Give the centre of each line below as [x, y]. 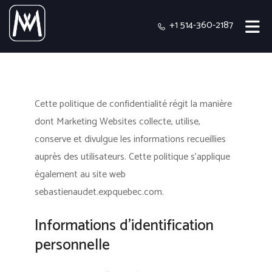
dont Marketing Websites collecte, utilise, [117, 122]
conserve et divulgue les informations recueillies [130, 139]
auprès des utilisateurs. [80, 157]
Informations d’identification [124, 226]
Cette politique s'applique [178, 157]
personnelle [72, 245]
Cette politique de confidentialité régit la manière [133, 104]
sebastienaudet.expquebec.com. [99, 192]
